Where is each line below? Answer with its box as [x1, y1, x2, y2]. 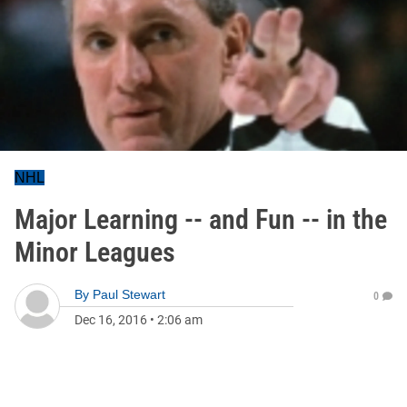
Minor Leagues [15, 236, 175, 268]
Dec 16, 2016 [74, 313, 147, 327]
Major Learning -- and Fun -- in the [15, 203, 387, 235]
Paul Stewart [93, 287, 165, 302]
